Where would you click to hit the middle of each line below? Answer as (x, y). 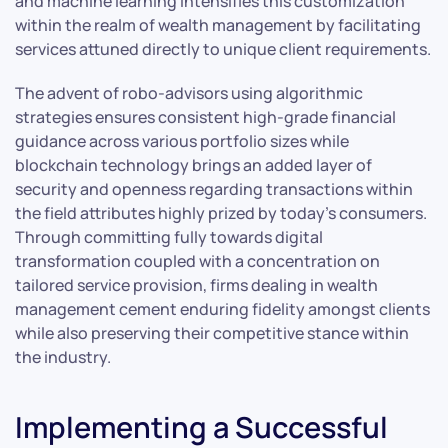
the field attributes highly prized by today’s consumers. (221, 212)
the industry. (63, 356)
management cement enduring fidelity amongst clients (222, 308)
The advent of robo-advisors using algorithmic (189, 92)
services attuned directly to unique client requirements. (223, 48)
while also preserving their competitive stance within (212, 332)
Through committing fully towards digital (169, 236)
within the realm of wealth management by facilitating (218, 24)
